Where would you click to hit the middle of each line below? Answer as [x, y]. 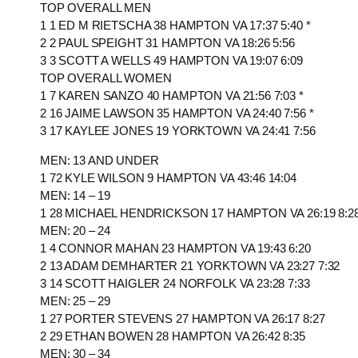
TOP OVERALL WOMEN [106, 78]
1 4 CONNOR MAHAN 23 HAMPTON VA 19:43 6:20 [175, 249]
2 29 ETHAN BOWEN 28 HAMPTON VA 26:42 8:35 [173, 336]
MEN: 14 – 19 [76, 196]
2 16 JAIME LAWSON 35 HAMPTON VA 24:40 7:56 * [177, 113]
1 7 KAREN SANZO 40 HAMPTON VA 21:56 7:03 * [172, 96]
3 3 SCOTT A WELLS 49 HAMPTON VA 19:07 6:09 [171, 61]
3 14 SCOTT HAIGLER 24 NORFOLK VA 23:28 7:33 [175, 284]
